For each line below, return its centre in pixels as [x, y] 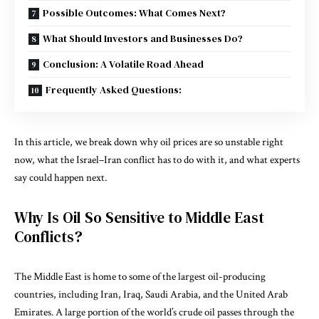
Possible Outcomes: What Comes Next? [134, 12]
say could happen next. [61, 177]
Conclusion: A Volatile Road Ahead [123, 64]
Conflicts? [48, 236]
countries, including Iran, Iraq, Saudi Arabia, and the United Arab [151, 294]
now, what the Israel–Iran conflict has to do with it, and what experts [157, 159]
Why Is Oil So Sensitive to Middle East [139, 217]
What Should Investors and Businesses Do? [143, 38]
